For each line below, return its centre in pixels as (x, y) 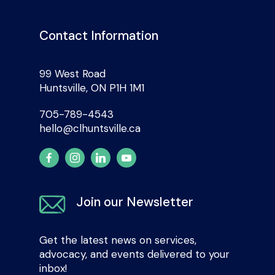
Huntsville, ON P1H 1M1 (92, 88)
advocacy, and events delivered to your (134, 254)
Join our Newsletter (135, 202)
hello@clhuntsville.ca (90, 129)
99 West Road (72, 74)
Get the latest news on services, (118, 240)
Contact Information (99, 36)
